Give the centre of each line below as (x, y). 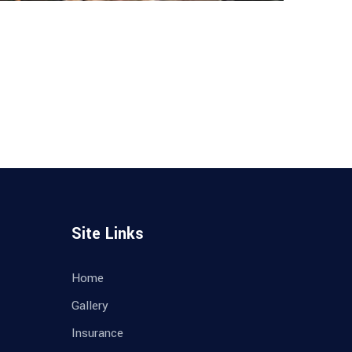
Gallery (90, 306)
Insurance (97, 334)
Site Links (108, 234)
